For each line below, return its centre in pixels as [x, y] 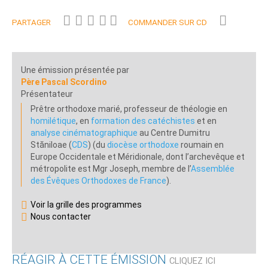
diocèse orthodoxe [143, 145]
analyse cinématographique [84, 133]
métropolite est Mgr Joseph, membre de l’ [111, 169]
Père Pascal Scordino [64, 82]
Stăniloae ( [51, 145]
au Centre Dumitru [174, 133]
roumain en [201, 145]
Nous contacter [61, 217]
